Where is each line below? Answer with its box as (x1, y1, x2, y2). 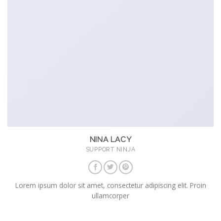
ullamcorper (92, 191, 129, 201)
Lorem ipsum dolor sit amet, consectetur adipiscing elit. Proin (15, 181, 206, 190)
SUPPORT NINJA (85, 145, 136, 153)
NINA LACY (89, 135, 132, 144)
